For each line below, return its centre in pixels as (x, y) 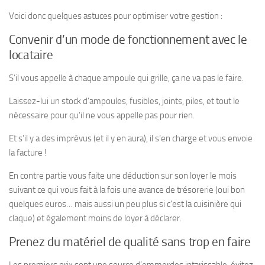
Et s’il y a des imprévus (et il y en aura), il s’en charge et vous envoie (131, 138)
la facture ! (28, 153)
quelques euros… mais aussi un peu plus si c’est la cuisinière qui (125, 204)
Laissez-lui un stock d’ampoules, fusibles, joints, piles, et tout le (124, 101)
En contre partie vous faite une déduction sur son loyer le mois (123, 176)
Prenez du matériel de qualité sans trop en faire (130, 242)
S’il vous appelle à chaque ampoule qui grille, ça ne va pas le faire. (126, 78)
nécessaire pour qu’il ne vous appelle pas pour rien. (102, 115)
